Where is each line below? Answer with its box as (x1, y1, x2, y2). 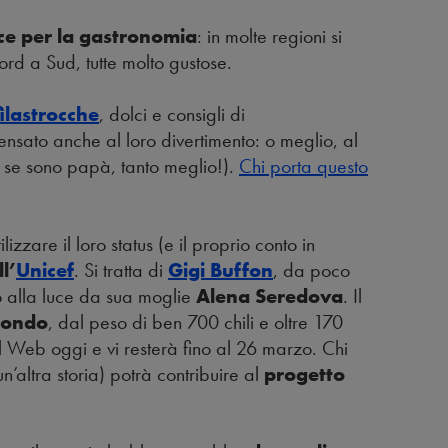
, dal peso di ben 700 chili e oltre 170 (48, 309, 343, 336)
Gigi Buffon (168, 257, 273, 284)
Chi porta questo (239, 153, 368, 180)
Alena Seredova (196, 283, 343, 310)
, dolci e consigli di (99, 101, 245, 128)
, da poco (273, 257, 350, 284)
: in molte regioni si (197, 23, 342, 50)
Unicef (16, 257, 74, 284)
